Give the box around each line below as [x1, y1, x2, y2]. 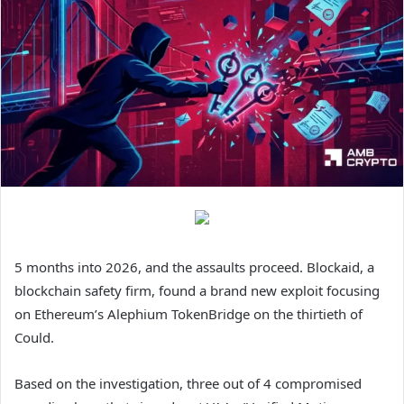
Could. [14, 327, 54, 346]
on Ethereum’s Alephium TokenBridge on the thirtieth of [14, 304, 363, 323]
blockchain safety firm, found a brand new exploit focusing [14, 280, 380, 299]
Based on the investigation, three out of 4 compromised [14, 373, 362, 392]
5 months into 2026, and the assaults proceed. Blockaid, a [14, 257, 374, 276]
